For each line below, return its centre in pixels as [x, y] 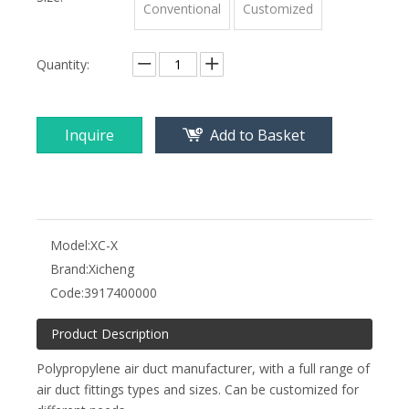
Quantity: [63, 64]
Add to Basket [257, 135]
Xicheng [111, 269]
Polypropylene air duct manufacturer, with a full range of [203, 368]
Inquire [89, 135]
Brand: [69, 269]
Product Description [110, 334]
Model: [70, 245]
